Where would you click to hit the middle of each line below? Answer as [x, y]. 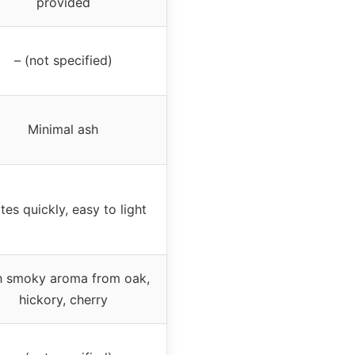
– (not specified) [63, 60]
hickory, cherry [63, 299]
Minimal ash [63, 129]
